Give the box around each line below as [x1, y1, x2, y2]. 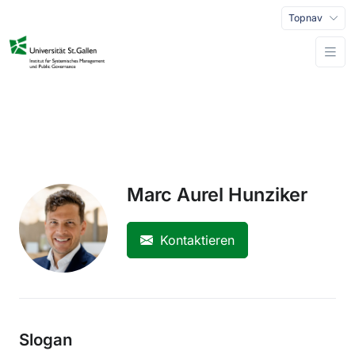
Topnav [288, 12, 323, 25]
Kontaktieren [156, 231, 235, 248]
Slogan [19, 330, 73, 349]
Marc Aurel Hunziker [127, 183, 307, 206]
